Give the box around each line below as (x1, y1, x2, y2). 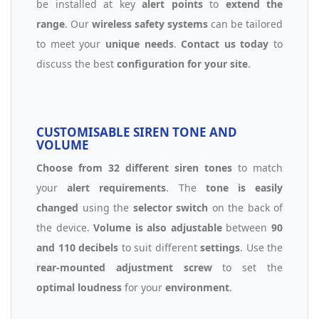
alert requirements (67, 180, 167, 194)
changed (36, 200, 78, 214)
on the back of (208, 200, 283, 214)
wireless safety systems (92, 16, 208, 31)
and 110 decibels (36, 240, 118, 254)
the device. (36, 220, 94, 234)
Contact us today (181, 36, 269, 51)
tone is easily (205, 180, 283, 194)
